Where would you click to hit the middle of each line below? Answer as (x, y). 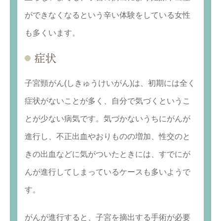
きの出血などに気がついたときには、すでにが (108, 154)
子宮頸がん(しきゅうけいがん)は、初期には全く (110, 83)
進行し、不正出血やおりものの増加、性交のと (108, 137)
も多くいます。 (52, 33)
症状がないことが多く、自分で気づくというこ (108, 101)
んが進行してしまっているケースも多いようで (108, 172)
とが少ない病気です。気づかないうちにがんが (108, 119)
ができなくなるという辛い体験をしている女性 (108, 15)
